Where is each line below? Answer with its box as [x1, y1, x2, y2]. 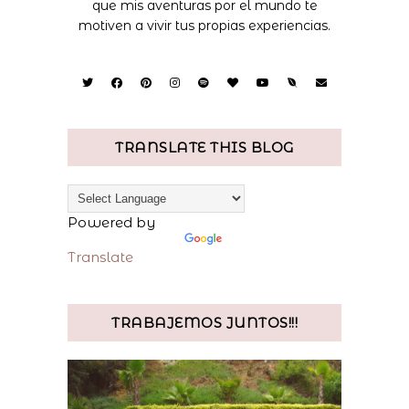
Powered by [68, 214, 155, 231]
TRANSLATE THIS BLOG [115, 138, 294, 156]
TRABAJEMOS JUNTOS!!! [111, 313, 298, 331]
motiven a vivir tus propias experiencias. [79, 16, 330, 34]
